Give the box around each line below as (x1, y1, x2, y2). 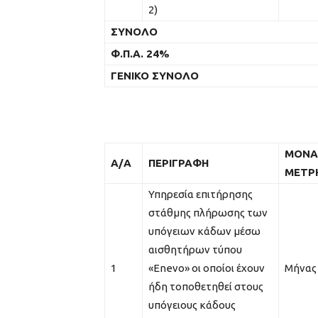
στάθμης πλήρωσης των (148, 206, 268, 219)
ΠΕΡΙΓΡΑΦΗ (148, 156, 209, 169)
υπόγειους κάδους (148, 298, 238, 311)
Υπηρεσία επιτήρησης (148, 187, 253, 200)
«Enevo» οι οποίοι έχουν (148, 261, 265, 274)
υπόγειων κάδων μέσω (148, 224, 261, 237)
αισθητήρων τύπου (148, 243, 242, 256)
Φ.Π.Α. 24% (111, 47, 170, 60)
